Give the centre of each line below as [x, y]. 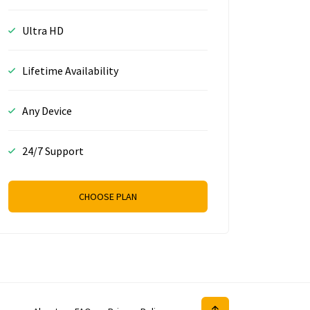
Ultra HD [43, 30]
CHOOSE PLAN [108, 196]
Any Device [47, 110]
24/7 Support [53, 151]
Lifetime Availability [70, 70]
